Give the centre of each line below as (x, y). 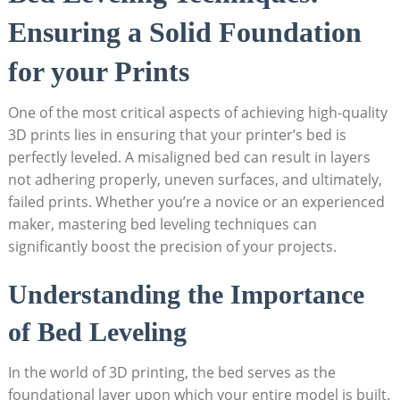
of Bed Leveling (97, 332)
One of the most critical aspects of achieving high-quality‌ (197, 113)
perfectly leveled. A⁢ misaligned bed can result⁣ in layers (189, 158)
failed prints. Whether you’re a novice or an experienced (196, 202)
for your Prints (98, 72)
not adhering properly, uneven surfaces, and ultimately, (195, 180)
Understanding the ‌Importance (186, 295)
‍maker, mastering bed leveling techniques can (162, 225)
